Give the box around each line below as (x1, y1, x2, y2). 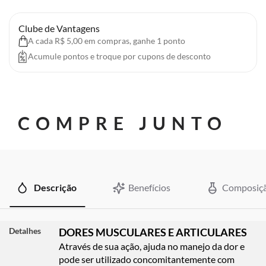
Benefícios (126, 181, 170, 193)
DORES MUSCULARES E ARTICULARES (59, 226, 249, 239)
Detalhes (9, 226, 41, 236)
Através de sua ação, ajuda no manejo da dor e (59, 240, 245, 252)
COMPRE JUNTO (18, 112, 227, 134)
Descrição (32, 181, 77, 193)
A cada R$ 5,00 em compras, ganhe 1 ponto (28, 35, 185, 46)
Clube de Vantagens (18, 22, 100, 34)
